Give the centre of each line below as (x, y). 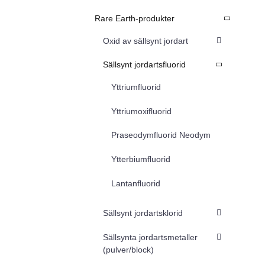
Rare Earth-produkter (135, 18)
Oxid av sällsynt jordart (146, 41)
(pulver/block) (128, 249)
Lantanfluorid (136, 183)
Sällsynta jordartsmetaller (150, 237)
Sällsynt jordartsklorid (143, 213)
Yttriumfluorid (136, 87)
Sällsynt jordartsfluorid (144, 65)
